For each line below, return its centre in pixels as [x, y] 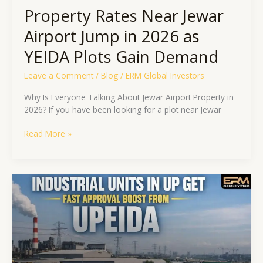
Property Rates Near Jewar [124, 15]
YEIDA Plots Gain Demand [121, 56]
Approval [40, 254]
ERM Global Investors [165, 76]
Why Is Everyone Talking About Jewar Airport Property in [129, 97]
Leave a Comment [58, 76]
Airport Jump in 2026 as [112, 36]
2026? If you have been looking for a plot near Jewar [122, 109]
